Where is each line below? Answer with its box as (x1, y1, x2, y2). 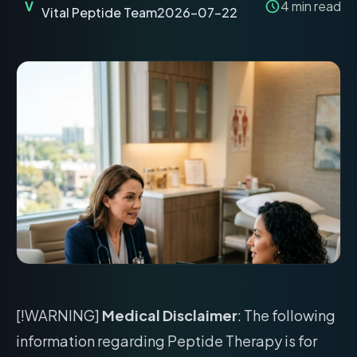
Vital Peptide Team (41, 4, 157, 21)
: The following (237, 306, 335, 324)
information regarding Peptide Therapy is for (16, 331, 317, 350)
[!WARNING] (16, 306, 102, 324)
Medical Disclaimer (102, 306, 237, 324)
